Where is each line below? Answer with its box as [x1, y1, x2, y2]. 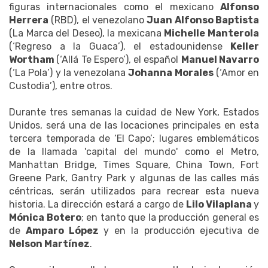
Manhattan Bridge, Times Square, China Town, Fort [9, 159, 259, 170]
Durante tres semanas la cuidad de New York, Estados [9, 106, 259, 118]
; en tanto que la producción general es [81, 211, 259, 223]
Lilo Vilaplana [186, 198, 254, 210]
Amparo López [25, 224, 99, 236]
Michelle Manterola [164, 27, 260, 39]
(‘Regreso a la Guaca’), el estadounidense [9, 40, 230, 52]
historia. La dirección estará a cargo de [9, 198, 186, 210]
